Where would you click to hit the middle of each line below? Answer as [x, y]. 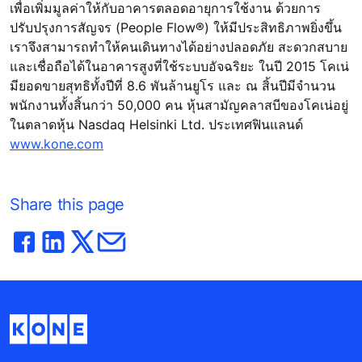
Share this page [67, 205]
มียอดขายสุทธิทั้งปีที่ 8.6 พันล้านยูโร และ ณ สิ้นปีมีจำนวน [173, 86]
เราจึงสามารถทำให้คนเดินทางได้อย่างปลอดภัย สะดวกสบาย [179, 47]
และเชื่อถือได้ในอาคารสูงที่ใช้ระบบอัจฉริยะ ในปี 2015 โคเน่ [179, 67]
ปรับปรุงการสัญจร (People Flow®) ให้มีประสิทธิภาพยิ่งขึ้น [176, 28]
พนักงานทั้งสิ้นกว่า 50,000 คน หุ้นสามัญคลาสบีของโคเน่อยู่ [179, 105]
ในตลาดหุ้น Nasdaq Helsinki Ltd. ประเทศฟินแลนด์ [156, 125]
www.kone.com [57, 144]
